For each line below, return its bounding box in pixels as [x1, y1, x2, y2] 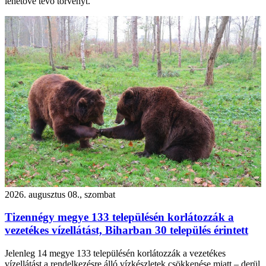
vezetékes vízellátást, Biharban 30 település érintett [5, 224, 248, 237]
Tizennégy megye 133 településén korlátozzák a [5, 211, 234, 224]
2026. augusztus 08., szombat [5, 189, 115, 199]
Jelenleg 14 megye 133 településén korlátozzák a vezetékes [5, 248, 226, 259]
